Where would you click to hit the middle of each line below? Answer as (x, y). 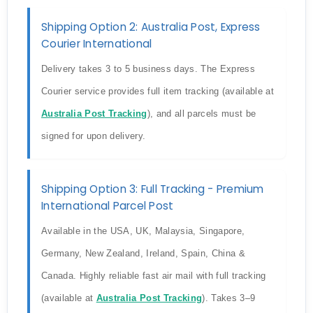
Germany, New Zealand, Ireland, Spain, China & (143, 253)
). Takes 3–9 (229, 298)
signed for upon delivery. (94, 136)
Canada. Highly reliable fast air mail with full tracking (154, 276)
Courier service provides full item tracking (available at (158, 91)
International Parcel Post (108, 206)
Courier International (97, 44)
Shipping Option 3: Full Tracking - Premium (153, 189)
